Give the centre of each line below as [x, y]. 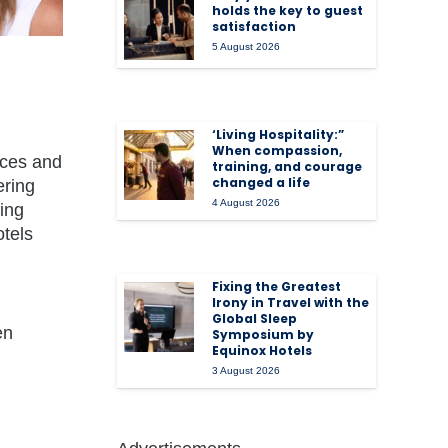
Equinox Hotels [262, 350]
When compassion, [277, 150]
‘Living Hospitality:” [278, 134]
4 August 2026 [246, 202]
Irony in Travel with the [291, 302]
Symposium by [263, 334]
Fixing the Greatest [277, 286]
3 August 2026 [246, 370]
